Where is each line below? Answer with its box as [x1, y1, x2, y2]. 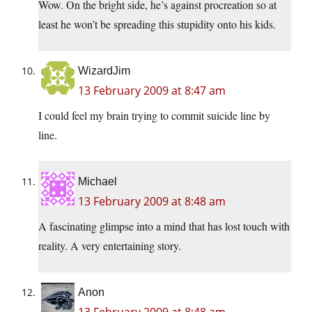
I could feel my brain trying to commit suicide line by [38, 108, 270, 123]
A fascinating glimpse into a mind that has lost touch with [38, 219, 290, 234]
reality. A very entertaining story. [38, 238, 181, 253]
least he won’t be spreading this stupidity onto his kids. [38, 17, 276, 32]
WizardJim [78, 65, 130, 77]
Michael [78, 175, 117, 188]
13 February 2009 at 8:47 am [78, 83, 226, 99]
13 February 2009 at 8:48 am [78, 194, 226, 210]
